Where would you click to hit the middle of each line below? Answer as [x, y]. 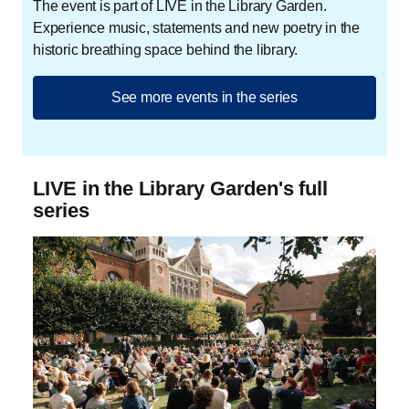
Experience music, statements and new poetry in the [196, 28]
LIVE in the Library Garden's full [180, 189]
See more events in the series [204, 98]
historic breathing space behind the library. [166, 50]
